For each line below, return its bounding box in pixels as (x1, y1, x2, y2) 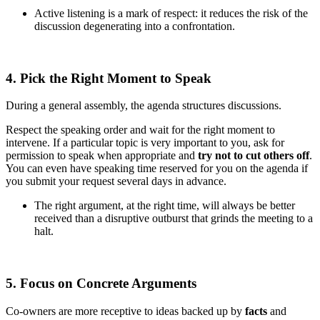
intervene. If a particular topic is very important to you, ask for (6, 136, 284, 149)
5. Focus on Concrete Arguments (6, 276, 196, 291)
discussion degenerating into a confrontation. (34, 19, 235, 32)
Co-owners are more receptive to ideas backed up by (6, 304, 245, 317)
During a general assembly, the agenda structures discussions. (6, 99, 281, 112)
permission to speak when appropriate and (6, 149, 198, 162)
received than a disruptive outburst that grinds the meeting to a (34, 212, 313, 225)
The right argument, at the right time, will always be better (34, 199, 295, 212)
